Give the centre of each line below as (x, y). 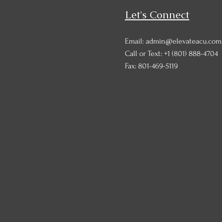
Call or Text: (144, 54)
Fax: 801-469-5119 (151, 66)
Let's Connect (157, 15)
